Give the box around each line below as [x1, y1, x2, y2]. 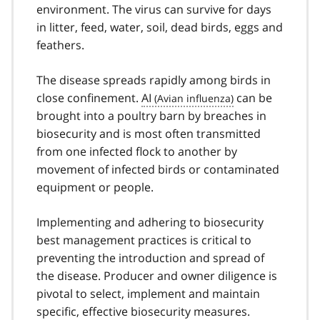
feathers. [36, 36, 84, 53]
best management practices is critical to [36, 231, 251, 248]
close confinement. [36, 89, 141, 106]
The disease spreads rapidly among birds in [36, 71, 271, 88]
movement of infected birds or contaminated [36, 161, 279, 177]
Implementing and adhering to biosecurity [36, 214, 264, 230]
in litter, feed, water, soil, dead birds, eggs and [36, 19, 283, 35]
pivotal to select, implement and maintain [36, 285, 260, 301]
